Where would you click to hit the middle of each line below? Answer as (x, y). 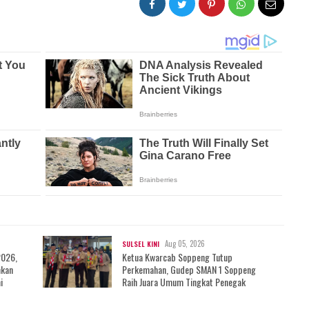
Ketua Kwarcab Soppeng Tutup (177, 257)
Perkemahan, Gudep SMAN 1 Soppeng (189, 269)
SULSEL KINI (141, 243)
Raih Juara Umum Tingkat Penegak (184, 281)
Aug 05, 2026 (185, 243)
